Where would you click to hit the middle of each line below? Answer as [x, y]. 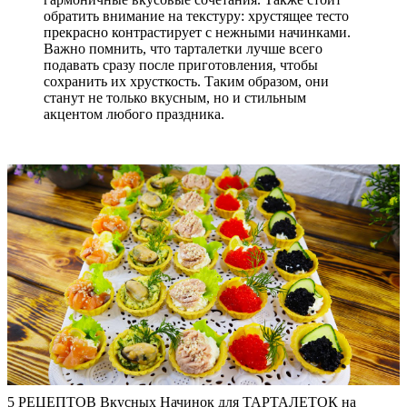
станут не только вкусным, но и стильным [175, 97]
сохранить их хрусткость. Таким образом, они [186, 81]
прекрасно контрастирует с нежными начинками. [197, 32]
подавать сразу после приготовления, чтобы [181, 65]
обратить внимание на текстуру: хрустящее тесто [196, 15]
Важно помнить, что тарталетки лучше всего [183, 48]
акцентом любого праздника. [134, 114]
